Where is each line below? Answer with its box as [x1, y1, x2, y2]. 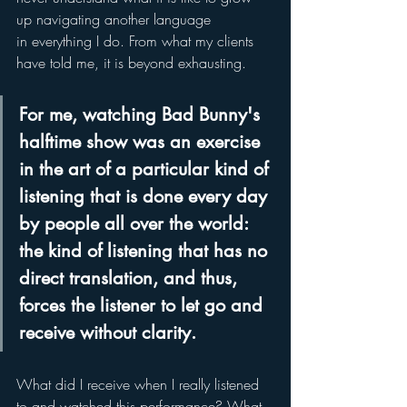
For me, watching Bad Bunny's [19, 102, 265, 126]
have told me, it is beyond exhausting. [16, 52, 260, 73]
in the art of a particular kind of [19, 156, 273, 181]
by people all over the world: [19, 211, 253, 235]
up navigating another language [16, 8, 215, 29]
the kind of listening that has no [19, 238, 273, 263]
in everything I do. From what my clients [16, 30, 258, 51]
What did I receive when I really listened [16, 373, 263, 394]
